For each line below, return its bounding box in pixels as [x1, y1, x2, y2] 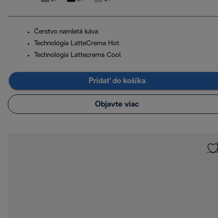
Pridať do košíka [88, 77, 145, 85]
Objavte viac [94, 100, 139, 108]
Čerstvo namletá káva [34, 29, 98, 36]
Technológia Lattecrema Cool [34, 52, 121, 59]
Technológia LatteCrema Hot [34, 40, 119, 47]
